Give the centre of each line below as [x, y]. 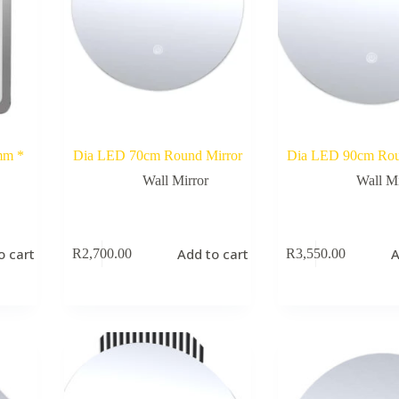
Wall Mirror [175, 180]
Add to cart [213, 254]
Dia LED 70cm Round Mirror [157, 155]
